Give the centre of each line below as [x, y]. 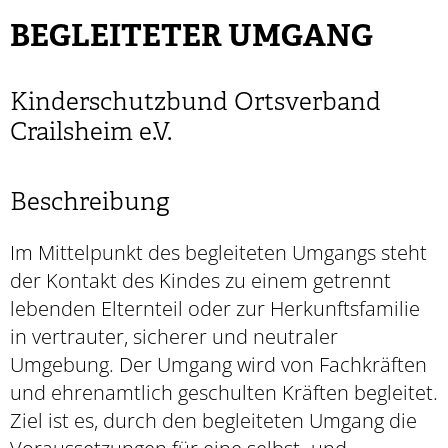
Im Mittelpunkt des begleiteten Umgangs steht [218, 252]
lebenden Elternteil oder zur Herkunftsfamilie [215, 308]
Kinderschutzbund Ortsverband [195, 103]
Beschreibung [89, 203]
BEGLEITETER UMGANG [191, 38]
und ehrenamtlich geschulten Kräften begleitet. [224, 392]
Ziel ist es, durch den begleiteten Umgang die [213, 420]
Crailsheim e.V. [91, 133]
